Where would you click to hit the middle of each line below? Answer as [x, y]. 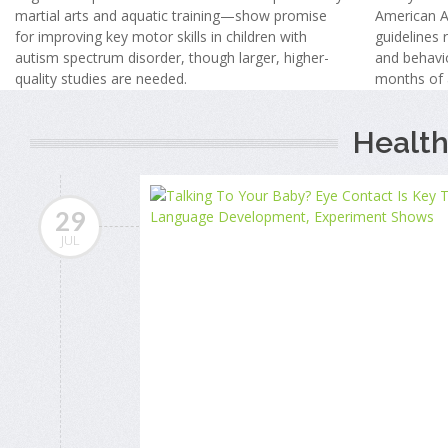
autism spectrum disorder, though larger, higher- [172, 57]
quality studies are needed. [101, 78]
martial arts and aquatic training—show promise [171, 15]
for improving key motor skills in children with [161, 36]
